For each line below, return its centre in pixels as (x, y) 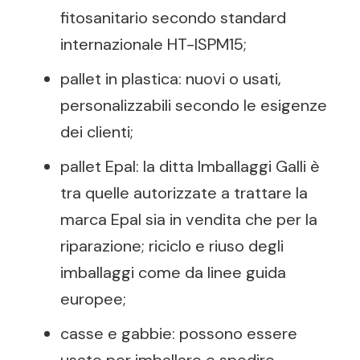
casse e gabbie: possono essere (179, 333)
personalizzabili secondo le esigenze (194, 105)
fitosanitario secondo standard (173, 18)
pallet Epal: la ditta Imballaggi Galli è (190, 166)
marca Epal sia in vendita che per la (189, 219)
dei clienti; (97, 132)
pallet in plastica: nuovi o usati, (171, 79)
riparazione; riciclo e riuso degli (172, 246)
